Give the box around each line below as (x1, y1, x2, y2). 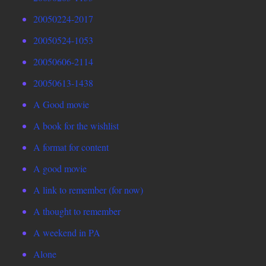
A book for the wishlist (33, 119, 119, 132)
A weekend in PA (33, 226, 100, 239)
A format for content (33, 141, 109, 154)
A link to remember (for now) (33, 183, 143, 197)
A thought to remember (33, 205, 121, 218)
